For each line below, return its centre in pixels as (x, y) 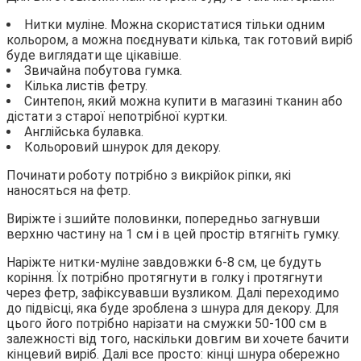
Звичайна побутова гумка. (103, 71)
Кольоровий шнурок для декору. (122, 147)
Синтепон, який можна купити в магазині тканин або (183, 102)
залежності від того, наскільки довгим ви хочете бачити (178, 339)
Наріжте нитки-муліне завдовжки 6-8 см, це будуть (164, 263)
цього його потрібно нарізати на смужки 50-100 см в (167, 324)
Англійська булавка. (84, 132)
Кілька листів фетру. (86, 86)
